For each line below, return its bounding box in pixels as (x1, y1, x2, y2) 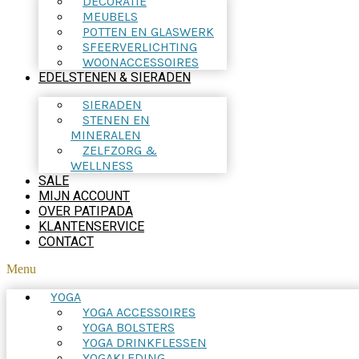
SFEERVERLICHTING (83, 39, 197, 54)
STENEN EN (83, 112, 150, 127)
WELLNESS (71, 158, 133, 173)
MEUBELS (83, 9, 138, 24)
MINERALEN (71, 127, 141, 143)
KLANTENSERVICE (38, 219, 144, 234)
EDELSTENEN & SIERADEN (38, 70, 191, 85)
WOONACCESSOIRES (83, 54, 199, 70)
